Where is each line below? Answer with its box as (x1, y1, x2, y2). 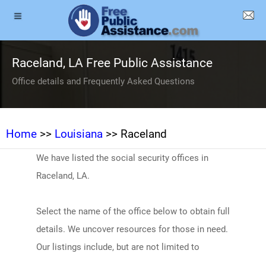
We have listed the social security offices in (36, 153, 208, 163)
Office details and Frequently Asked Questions (12, 76, 195, 87)
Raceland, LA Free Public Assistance (12, 56, 213, 70)
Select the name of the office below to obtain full (36, 206, 230, 217)
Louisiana (55, 127, 103, 141)
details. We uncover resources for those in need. (36, 224, 228, 235)
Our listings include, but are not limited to (36, 242, 199, 252)
